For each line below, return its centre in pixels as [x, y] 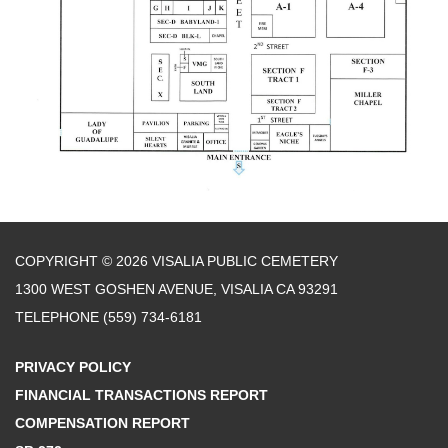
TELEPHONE [57, 317]
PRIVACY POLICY [73, 367]
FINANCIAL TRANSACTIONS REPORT [141, 395]
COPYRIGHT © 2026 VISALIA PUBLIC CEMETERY [176, 261]
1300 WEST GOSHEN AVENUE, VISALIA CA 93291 [176, 289]
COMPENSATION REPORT [102, 423]
